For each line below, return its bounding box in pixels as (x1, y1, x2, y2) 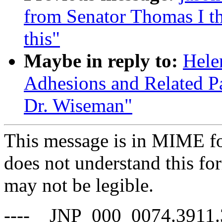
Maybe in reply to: (24, 50, 178, 71)
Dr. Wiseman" (24, 94, 132, 116)
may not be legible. (4, 174, 154, 196)
